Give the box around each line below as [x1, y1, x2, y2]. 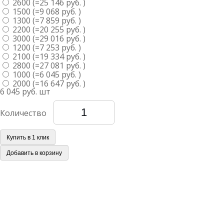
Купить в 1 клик [6, 133, 49, 141]
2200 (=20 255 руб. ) [10, 24, 85, 35]
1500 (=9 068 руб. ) [10, 6, 81, 17]
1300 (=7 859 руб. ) [10, 15, 81, 26]
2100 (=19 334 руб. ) [10, 51, 85, 62]
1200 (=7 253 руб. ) [10, 42, 81, 53]
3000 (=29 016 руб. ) [10, 33, 85, 44]
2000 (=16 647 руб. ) [10, 78, 85, 89]
